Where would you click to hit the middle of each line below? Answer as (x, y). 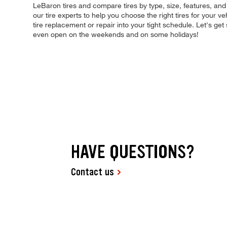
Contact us (93, 172)
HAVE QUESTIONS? (133, 152)
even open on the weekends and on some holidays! (116, 34)
